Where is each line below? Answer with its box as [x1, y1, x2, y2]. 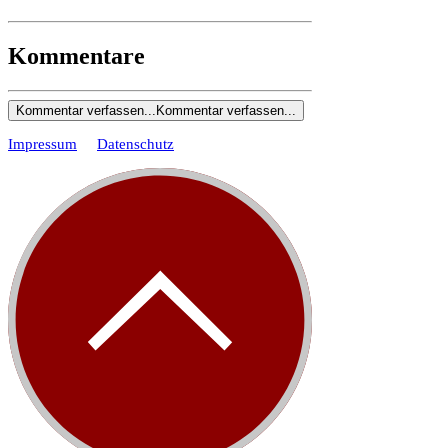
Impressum [8, 135, 77, 152]
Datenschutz [97, 135, 174, 152]
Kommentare [8, 42, 145, 69]
